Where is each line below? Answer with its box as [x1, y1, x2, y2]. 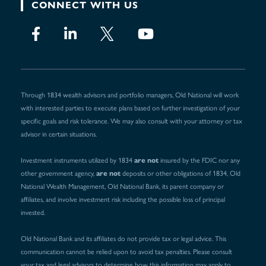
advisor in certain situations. [21, 130, 97, 139]
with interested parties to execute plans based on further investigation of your [21, 104, 240, 113]
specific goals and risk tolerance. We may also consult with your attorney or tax [21, 117, 242, 126]
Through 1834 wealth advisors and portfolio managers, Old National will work [21, 91, 239, 100]
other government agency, [21, 169, 96, 178]
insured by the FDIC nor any [159, 156, 240, 165]
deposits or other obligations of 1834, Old [121, 169, 240, 178]
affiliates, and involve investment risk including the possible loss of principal [21, 195, 225, 204]
